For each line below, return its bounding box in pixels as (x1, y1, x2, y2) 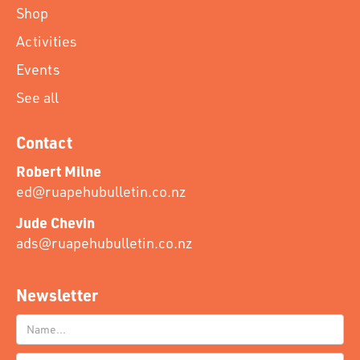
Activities (16, 31, 77, 51)
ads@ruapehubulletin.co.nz (16, 232, 193, 252)
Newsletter (16, 284, 98, 305)
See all (16, 87, 59, 107)
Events (16, 59, 60, 79)
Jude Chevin (16, 212, 95, 232)
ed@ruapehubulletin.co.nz (16, 181, 186, 201)
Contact (16, 131, 72, 153)
